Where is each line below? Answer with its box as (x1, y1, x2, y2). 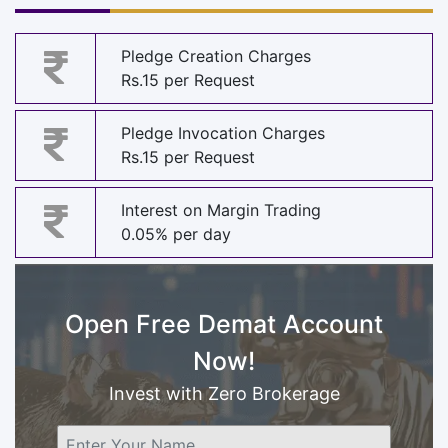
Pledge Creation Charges (121, 46, 311, 67)
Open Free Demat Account (65, 308, 383, 339)
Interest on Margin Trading (121, 200, 321, 221)
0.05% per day (121, 224, 231, 245)
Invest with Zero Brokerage (108, 382, 340, 404)
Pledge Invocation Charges (121, 123, 325, 144)
